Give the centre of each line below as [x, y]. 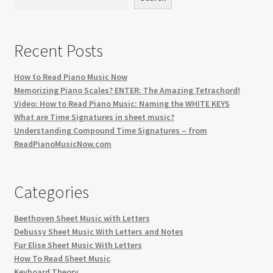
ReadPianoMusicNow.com [62, 144]
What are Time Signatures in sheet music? [94, 117]
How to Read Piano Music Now [70, 77]
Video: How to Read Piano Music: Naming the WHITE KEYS [122, 104]
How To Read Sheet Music [62, 259]
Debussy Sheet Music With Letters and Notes [98, 232]
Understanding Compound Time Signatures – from [110, 131]
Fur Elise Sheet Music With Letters [78, 245]
